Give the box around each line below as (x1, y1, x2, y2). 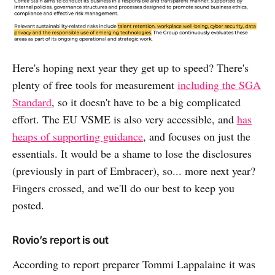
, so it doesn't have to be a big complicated (52, 95, 241, 110)
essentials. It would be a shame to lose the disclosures (12, 146, 252, 161)
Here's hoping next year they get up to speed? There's (12, 60, 249, 76)
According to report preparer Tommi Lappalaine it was (12, 257, 255, 272)
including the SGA (177, 77, 261, 93)
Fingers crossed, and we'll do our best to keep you (12, 180, 234, 196)
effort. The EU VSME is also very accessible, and (12, 112, 237, 127)
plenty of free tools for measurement (12, 77, 177, 93)
